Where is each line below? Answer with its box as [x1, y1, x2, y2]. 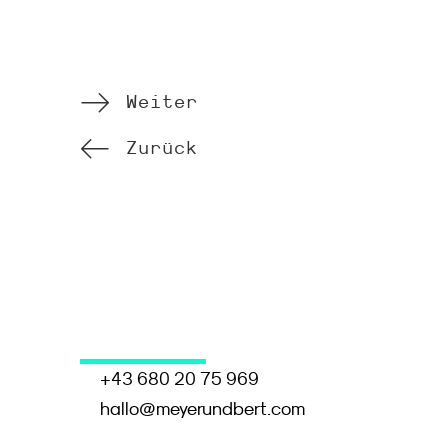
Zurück [126, 136, 198, 159]
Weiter [126, 90, 198, 113]
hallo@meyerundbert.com [100, 398, 305, 420]
